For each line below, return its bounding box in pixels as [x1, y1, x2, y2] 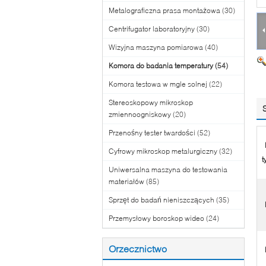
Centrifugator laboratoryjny [109, 24, 195, 33]
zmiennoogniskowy [109, 110, 171, 119]
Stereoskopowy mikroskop [109, 98, 193, 107]
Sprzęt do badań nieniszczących [109, 195, 214, 204]
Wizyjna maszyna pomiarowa [109, 43, 203, 52]
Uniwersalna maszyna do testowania [109, 165, 227, 174]
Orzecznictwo [109, 243, 167, 254]
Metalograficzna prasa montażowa [109, 6, 220, 15]
